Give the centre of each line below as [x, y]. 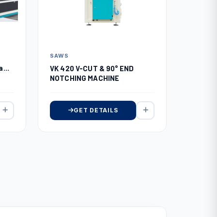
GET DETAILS [96, 110]
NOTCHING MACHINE [85, 78]
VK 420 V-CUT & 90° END [63, 68]
